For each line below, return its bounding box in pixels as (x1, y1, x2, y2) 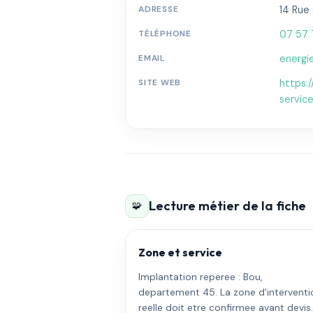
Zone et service (138, 245, 223, 259)
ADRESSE (138, 3, 179, 15)
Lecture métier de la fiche (149, 198, 307, 214)
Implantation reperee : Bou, (138, 270, 263, 283)
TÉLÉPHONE (138, 27, 191, 39)
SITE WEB (138, 76, 181, 88)
